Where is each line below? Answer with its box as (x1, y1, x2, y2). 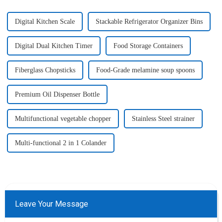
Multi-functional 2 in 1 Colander (14, 139, 107, 147)
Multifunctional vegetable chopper (14, 115, 111, 122)
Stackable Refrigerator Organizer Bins (95, 18, 203, 25)
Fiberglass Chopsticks (14, 66, 75, 74)
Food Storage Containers (113, 42, 183, 50)
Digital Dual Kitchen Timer (14, 42, 93, 50)
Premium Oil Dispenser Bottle (14, 91, 100, 98)
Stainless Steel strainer (131, 115, 195, 122)
